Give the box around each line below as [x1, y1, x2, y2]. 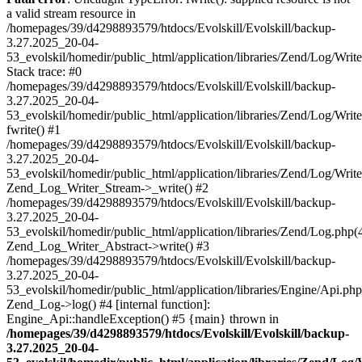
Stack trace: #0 [6, 64, 82, 78]
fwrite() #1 [6, 122, 61, 137]
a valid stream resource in [6, 6, 136, 20]
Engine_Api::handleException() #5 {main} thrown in [6, 311, 279, 326]
